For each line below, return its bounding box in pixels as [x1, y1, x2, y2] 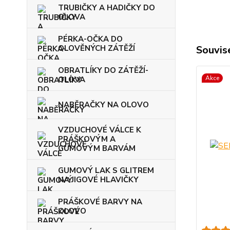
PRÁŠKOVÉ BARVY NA [58, 197, 142, 207]
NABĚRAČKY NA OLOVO [58, 100, 149, 110]
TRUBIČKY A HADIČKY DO [58, 3, 155, 13]
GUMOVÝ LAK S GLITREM [58, 165, 154, 176]
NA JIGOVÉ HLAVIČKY [58, 175, 139, 185]
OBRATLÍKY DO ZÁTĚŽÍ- [58, 65, 148, 76]
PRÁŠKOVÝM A [58, 134, 116, 145]
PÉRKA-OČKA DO [58, 34, 123, 45]
